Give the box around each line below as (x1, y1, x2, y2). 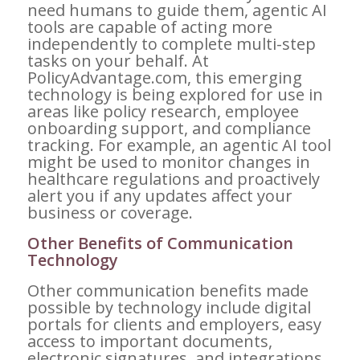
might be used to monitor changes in (27, 150, 310, 173)
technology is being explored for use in (27, 83, 323, 105)
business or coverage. (27, 201, 193, 223)
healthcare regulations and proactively (27, 167, 320, 190)
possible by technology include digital (27, 296, 311, 318)
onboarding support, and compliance (27, 117, 311, 139)
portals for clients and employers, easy (27, 313, 321, 335)
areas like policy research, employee (27, 100, 299, 122)
